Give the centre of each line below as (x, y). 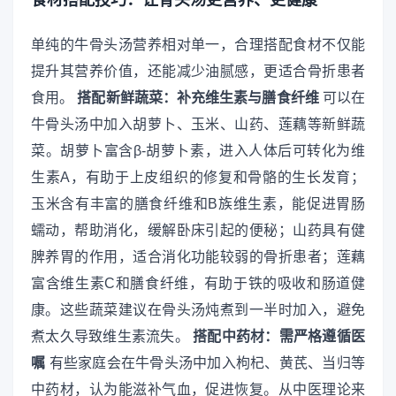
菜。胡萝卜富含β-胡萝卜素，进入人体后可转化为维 (198, 151)
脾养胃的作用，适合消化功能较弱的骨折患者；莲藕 (198, 257)
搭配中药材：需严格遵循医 (279, 337)
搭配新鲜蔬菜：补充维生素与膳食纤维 (198, 98)
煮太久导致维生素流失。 (112, 337)
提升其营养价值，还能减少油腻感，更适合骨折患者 (198, 72)
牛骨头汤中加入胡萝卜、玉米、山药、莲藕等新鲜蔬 (198, 125)
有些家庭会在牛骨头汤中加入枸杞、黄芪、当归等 (206, 363)
